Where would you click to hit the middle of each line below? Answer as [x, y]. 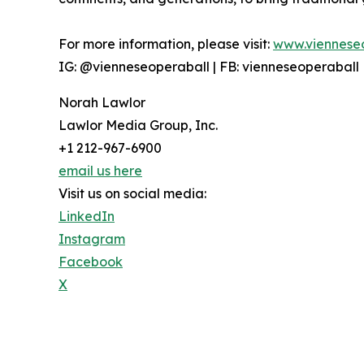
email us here [100, 171]
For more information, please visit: [166, 44]
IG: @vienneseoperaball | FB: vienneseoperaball [209, 67]
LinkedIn [87, 217]
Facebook [91, 262]
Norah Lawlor [102, 103]
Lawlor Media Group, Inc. [138, 126]
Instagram [92, 239]
